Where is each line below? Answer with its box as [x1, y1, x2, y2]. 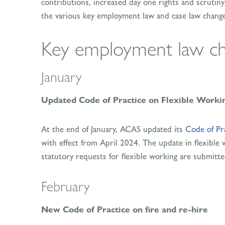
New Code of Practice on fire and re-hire [41, 204, 208, 215]
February [41, 178, 90, 195]
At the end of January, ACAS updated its [41, 124, 185, 135]
